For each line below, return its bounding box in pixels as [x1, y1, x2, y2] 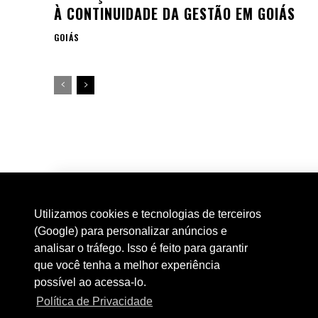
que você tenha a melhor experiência [34, 259, 220, 272]
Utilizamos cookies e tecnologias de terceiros [34, 208, 261, 221]
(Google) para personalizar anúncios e [34, 225, 227, 238]
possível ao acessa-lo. [34, 276, 146, 289]
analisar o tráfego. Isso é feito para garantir [34, 242, 248, 255]
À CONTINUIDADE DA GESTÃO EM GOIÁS [54, 2, 295, 24]
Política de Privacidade [36, 295, 153, 308]
